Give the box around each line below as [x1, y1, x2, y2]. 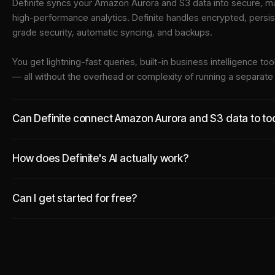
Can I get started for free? [12, 192, 137, 204]
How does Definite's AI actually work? [12, 152, 188, 165]
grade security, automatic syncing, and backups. [12, 26, 212, 38]
